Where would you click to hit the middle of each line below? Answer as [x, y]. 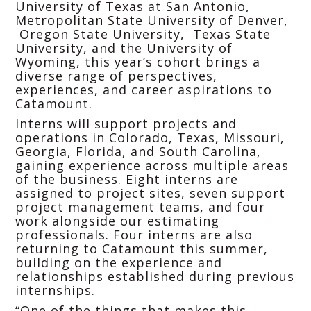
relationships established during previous [155, 277]
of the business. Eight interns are [127, 179]
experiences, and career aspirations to [144, 90]
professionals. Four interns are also [134, 235]
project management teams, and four [140, 207]
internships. [55, 291]
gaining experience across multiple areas [152, 166]
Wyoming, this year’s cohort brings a [138, 62]
